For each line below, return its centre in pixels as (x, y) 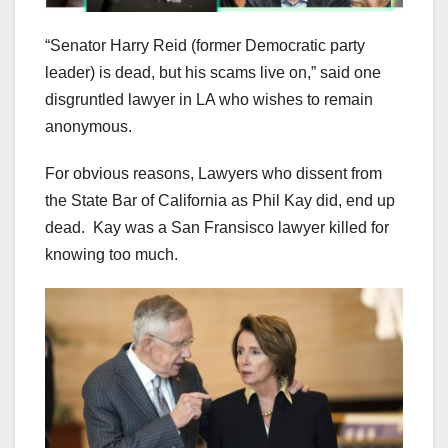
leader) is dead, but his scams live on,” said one (213, 73)
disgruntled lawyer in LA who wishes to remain (209, 100)
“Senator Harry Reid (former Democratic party (205, 46)
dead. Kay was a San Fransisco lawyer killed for (217, 228)
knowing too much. (111, 255)
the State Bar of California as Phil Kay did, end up (220, 201)
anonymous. (88, 127)
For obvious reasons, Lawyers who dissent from (213, 174)
